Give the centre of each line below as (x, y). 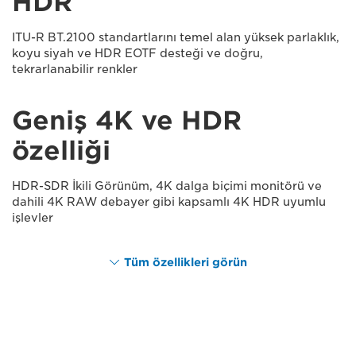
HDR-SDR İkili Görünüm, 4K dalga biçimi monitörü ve (167, 186)
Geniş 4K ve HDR (127, 120)
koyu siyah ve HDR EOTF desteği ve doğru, (137, 53)
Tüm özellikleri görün (185, 262)
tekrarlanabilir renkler (75, 69)
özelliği (61, 150)
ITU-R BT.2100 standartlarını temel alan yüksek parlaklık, (176, 37)
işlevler (33, 217)
